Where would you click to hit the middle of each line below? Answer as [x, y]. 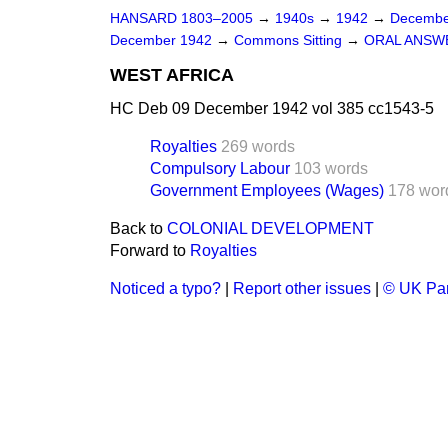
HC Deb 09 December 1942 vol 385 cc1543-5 [272, 108]
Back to [138, 228]
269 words [258, 146]
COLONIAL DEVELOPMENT [270, 228]
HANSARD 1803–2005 [181, 18]
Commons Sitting [290, 40]
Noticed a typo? [165, 288]
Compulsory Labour [220, 168]
